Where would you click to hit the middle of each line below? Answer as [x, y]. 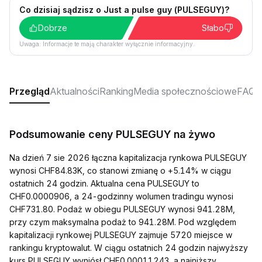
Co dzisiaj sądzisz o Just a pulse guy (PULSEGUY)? [124, 10]
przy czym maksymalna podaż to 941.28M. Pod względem [123, 222]
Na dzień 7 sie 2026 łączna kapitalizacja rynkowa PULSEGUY [128, 158]
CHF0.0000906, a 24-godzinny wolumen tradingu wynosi [121, 196]
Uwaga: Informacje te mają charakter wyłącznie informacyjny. [107, 44]
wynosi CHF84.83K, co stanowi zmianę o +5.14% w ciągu [120, 170]
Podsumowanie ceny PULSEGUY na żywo [112, 134]
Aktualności [75, 91]
